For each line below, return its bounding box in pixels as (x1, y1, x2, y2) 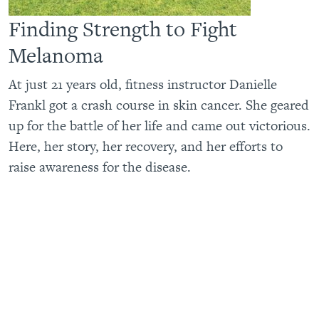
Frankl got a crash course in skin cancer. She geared (9, 95, 309, 115)
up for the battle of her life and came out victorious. (9, 115, 310, 135)
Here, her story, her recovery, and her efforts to (9, 136, 283, 156)
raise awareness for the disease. (9, 157, 191, 177)
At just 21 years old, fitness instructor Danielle (9, 74, 277, 94)
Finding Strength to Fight (9, 14, 237, 43)
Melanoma (9, 40, 103, 70)
